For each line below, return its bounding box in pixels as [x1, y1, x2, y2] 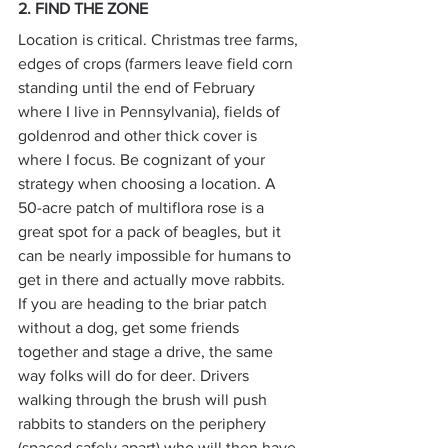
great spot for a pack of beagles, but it [18, 223, 285, 241]
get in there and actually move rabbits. [18, 271, 285, 289]
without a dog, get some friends [18, 319, 243, 337]
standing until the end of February [18, 79, 259, 97]
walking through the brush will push [18, 391, 271, 409]
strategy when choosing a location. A [18, 175, 280, 193]
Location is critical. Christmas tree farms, [18, 31, 302, 49]
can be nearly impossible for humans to [18, 247, 295, 265]
